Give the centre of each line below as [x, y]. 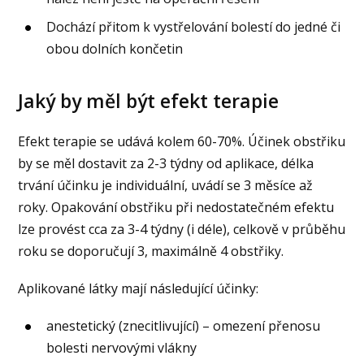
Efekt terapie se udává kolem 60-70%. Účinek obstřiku [182, 141]
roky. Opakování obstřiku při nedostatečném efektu [176, 207]
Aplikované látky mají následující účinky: [139, 288]
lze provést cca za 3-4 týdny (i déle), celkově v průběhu [182, 229]
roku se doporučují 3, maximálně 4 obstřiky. [151, 251]
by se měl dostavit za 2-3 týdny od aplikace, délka [166, 163]
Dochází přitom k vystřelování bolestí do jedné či [194, 27]
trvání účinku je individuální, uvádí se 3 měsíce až [166, 185]
